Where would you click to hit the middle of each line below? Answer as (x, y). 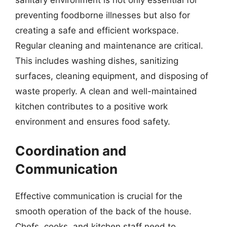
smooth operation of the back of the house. (103, 211)
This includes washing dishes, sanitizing (97, 61)
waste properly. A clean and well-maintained (106, 91)
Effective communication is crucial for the (99, 196)
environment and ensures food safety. (93, 121)
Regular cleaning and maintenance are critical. (109, 45)
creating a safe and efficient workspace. (97, 30)
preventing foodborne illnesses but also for (103, 15)
